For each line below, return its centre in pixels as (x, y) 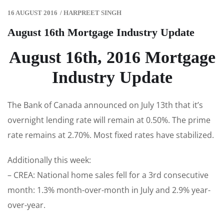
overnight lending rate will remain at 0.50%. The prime (109, 120)
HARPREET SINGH (92, 13)
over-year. (26, 205)
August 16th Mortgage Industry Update (101, 32)
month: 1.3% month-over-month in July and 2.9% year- (109, 190)
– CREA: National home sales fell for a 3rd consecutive (108, 175)
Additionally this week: (49, 160)
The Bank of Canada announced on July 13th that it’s (105, 105)
